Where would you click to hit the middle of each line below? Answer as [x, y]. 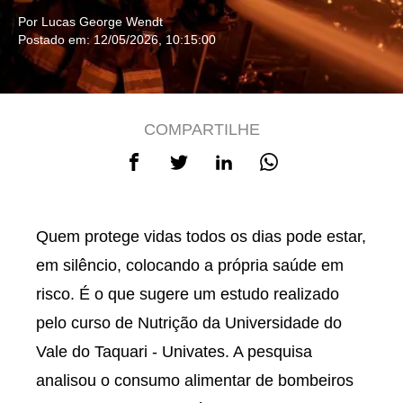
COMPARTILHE [201, 130]
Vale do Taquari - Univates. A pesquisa [174, 352]
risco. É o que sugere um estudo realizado [188, 294]
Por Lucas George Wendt [90, 22]
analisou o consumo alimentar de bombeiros [195, 381]
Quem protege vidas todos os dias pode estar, [201, 237]
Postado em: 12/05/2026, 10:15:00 [117, 40]
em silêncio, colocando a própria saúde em [190, 265]
